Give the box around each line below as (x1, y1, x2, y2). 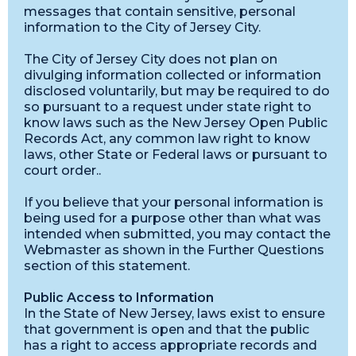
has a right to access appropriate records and (24, 338, 317, 353)
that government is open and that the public (24, 322, 309, 337)
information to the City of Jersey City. (24, 20, 261, 35)
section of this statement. (24, 258, 190, 273)
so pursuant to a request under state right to (24, 99, 311, 114)
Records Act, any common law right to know (24, 131, 310, 146)
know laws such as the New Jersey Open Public (24, 115, 327, 130)
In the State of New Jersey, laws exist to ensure (24, 306, 325, 321)
